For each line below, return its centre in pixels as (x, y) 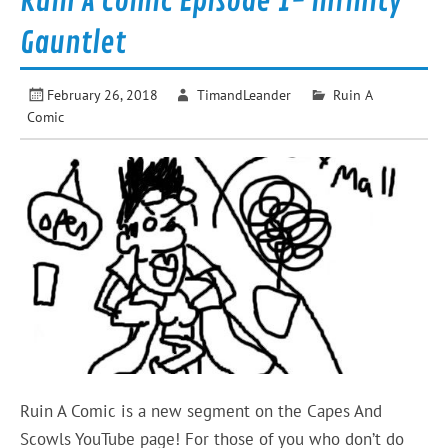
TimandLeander (243, 94)
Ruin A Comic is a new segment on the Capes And (201, 410)
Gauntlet (73, 42)
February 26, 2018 (103, 94)
